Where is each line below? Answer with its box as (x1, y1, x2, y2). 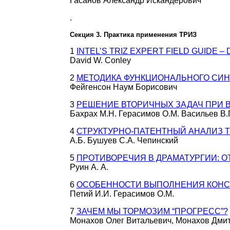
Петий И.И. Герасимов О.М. (69, 189, 174, 198)
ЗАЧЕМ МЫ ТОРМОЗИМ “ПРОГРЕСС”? (76, 207, 228, 216)
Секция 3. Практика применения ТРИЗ (69, 31, 197, 39)
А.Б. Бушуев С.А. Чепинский (69, 136, 178, 145)
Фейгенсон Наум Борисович (69, 83, 177, 91)
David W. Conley (69, 56, 131, 65)
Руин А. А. (69, 163, 108, 171)
